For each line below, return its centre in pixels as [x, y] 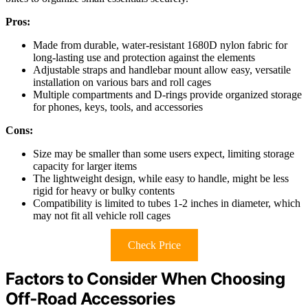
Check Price [154, 245]
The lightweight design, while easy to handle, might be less [161, 178]
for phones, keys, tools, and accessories [118, 107]
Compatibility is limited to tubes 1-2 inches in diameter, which [167, 203]
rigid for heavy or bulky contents [104, 190]
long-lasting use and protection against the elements [144, 57]
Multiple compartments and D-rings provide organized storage [167, 94]
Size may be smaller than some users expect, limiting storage [164, 153]
